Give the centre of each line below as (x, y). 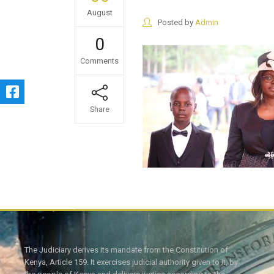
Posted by (176, 22)
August (99, 13)
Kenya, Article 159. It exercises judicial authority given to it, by (131, 262)
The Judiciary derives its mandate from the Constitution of (126, 250)
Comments (99, 61)
